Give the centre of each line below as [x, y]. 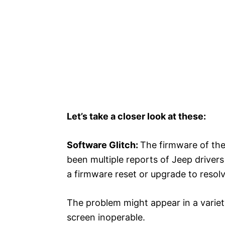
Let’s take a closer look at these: [136, 116]
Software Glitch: [103, 145]
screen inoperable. [106, 217]
